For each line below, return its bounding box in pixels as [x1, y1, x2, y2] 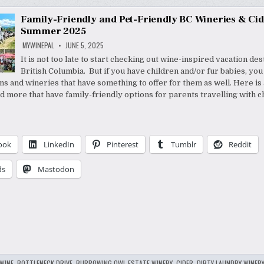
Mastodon [37, 164, 74, 175]
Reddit [228, 139, 252, 150]
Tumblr [170, 139, 196, 150]
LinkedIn [43, 139, 74, 150]
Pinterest [106, 139, 138, 150]
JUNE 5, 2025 [63, 40, 104, 51]
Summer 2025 [20, 25, 87, 38]
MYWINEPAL [22, 40, 54, 51]
